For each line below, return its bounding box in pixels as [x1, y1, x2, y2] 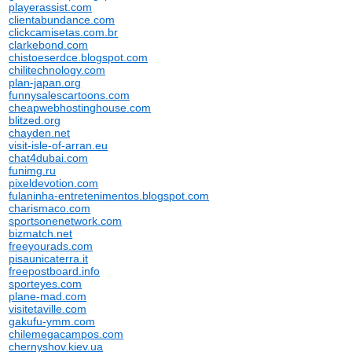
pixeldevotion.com [9, 177, 99, 189]
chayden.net [9, 126, 71, 139]
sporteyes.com [9, 277, 82, 290]
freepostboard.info [9, 265, 101, 277]
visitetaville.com [9, 302, 87, 315]
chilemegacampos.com [9, 328, 124, 340]
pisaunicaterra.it [9, 252, 89, 265]
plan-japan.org [9, 76, 82, 89]
